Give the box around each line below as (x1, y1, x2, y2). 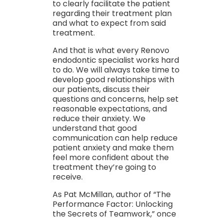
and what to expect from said (52, 18, 166, 29)
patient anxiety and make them (52, 142, 174, 153)
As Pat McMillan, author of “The (52, 189, 171, 200)
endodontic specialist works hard (52, 54, 179, 66)
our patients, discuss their (52, 84, 150, 95)
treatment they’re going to (52, 162, 156, 173)
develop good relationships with (52, 74, 174, 85)
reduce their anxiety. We (52, 113, 145, 124)
